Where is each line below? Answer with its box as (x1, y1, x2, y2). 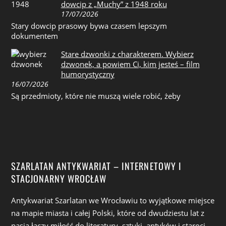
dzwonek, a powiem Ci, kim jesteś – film (61, 59, 200, 69)
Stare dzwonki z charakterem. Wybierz (61, 48, 194, 59)
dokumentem (11, 31, 59, 41)
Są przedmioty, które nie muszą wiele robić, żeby (11, 90, 181, 101)
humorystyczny (61, 69, 115, 79)
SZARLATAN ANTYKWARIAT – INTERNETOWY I (11, 158, 182, 173)
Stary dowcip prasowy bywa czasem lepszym (11, 21, 167, 31)
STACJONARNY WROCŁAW (11, 171, 107, 185)
